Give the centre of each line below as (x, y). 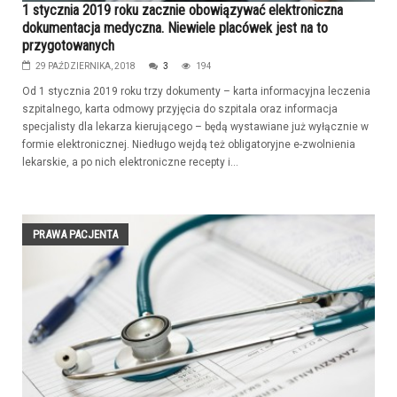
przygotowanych (68, 45)
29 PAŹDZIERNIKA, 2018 (86, 66)
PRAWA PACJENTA (75, 234)
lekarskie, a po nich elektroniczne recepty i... (130, 162)
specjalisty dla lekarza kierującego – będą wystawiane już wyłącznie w (195, 126)
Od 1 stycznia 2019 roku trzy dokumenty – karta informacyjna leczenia (196, 91)
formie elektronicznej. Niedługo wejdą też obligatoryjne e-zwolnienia (189, 144)
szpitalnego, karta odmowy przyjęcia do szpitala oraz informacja (180, 109)
